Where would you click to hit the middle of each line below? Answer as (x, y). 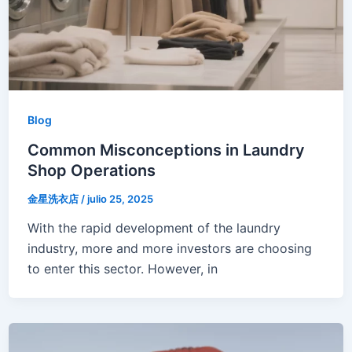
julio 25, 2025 (120, 198)
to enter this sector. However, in (122, 269)
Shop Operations (91, 170)
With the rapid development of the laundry (154, 228)
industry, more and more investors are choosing (169, 249)
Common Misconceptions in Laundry (166, 150)
